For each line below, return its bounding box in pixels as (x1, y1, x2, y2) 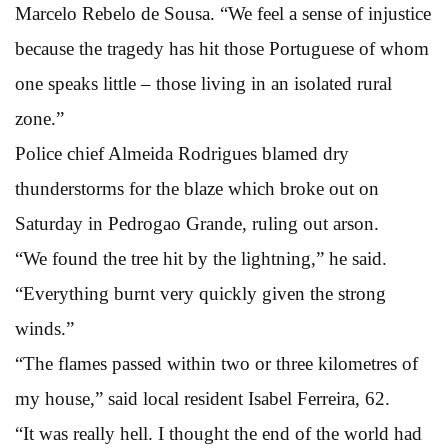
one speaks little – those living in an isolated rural (15, 72, 392, 94)
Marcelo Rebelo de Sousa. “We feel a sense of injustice (15, 2, 431, 24)
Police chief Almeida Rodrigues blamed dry (15, 142, 349, 164)
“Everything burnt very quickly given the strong (15, 282, 386, 304)
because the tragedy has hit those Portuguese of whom (15, 37, 429, 59)
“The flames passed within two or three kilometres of (15, 352, 418, 374)
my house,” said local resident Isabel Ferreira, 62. (15, 387, 390, 409)
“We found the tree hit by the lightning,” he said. (15, 247, 387, 269)
